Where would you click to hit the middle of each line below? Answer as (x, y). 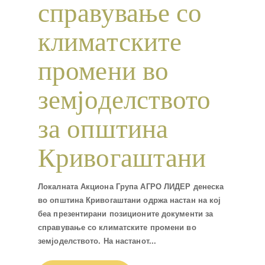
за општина (103, 129)
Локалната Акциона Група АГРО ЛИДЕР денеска (131, 186)
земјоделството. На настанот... (97, 241)
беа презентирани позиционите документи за (126, 214)
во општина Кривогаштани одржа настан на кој (130, 200)
